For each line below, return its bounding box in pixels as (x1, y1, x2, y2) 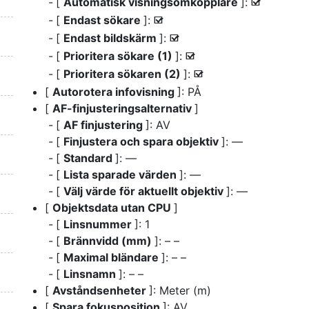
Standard (63, 150, 115, 165)
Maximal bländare (63, 250, 161, 264)
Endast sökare (63, 12, 143, 27)
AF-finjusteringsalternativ (52, 101, 195, 115)
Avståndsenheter (52, 283, 149, 297)
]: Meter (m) (149, 283, 211, 297)
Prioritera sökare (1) (63, 48, 175, 63)
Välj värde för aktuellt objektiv (63, 183, 226, 198)
